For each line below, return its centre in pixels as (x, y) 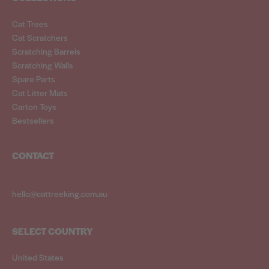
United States (38, 257)
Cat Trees (30, 24)
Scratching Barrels (46, 51)
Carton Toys (34, 107)
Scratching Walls (43, 65)
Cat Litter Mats (40, 93)
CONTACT (33, 156)
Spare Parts (34, 79)
